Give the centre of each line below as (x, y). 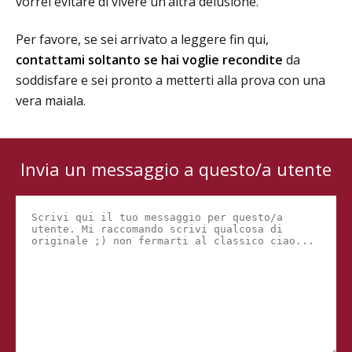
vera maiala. (51, 101)
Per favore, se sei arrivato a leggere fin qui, (142, 40)
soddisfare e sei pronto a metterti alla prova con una (170, 81)
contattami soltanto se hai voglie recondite (149, 60)
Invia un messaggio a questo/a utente (176, 169)
